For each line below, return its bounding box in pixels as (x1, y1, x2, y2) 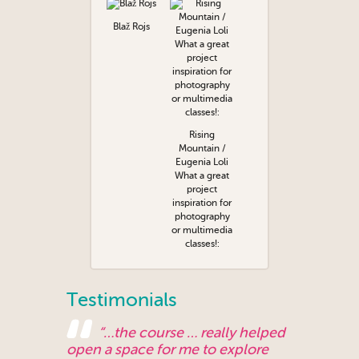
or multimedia (171, 224, 232, 236)
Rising (189, 129, 215, 141)
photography (174, 211, 230, 223)
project (187, 184, 217, 196)
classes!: (184, 238, 220, 250)
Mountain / (178, 143, 226, 155)
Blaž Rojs (113, 20, 150, 32)
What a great (175, 170, 229, 182)
